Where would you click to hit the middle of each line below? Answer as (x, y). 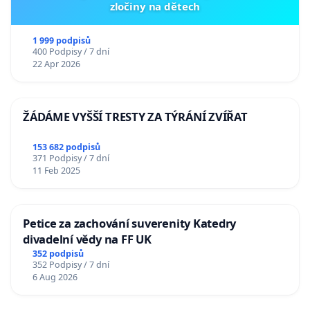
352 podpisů (58, 253)
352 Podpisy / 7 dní (71, 264)
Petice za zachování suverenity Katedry (130, 224)
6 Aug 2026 (55, 277)
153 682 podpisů (66, 147)
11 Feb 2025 (56, 171)
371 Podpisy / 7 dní (71, 158)
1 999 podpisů (61, 41)
